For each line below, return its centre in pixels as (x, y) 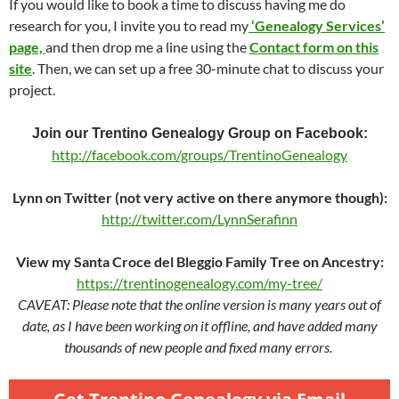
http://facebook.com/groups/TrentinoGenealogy (199, 154)
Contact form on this (314, 46)
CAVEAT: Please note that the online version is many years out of (199, 304)
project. (32, 89)
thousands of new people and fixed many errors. (199, 346)
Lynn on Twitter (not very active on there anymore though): (199, 197)
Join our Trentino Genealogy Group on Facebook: (199, 133)
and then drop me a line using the (147, 46)
